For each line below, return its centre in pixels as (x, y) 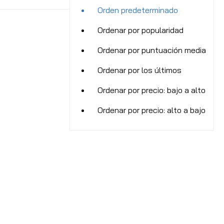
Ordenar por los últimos (139, 70)
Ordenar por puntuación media (152, 50)
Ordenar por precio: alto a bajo (151, 110)
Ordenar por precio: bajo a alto (151, 90)
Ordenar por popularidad (140, 30)
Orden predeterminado (138, 10)
